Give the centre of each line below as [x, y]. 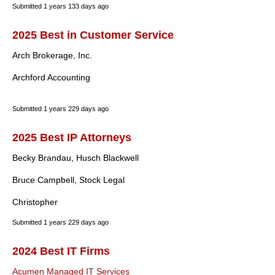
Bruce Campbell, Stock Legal [68, 180]
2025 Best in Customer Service [93, 35]
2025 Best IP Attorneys [72, 137]
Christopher [35, 202]
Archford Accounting [51, 77]
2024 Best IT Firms [61, 251]
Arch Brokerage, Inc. [52, 55]
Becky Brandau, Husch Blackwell [76, 158]
